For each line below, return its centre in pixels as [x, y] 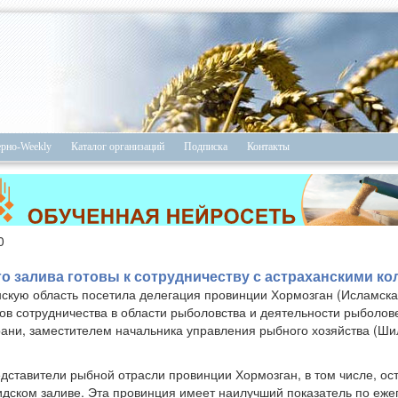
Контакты [268, 147]
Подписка [205, 147]
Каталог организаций [117, 147]
